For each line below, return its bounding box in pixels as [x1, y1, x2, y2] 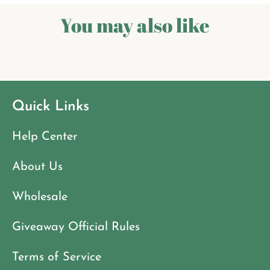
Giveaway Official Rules [12, 221, 140, 234]
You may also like [60, 12, 210, 39]
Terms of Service [12, 251, 101, 264]
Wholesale [12, 191, 67, 204]
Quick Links [12, 99, 89, 115]
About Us [12, 161, 63, 174]
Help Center [12, 131, 78, 143]
